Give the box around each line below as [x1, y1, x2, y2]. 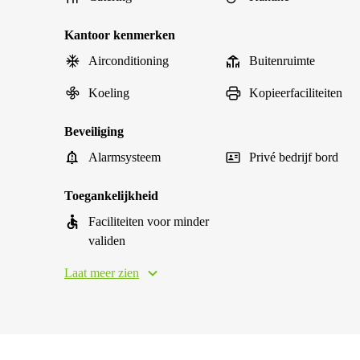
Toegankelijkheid [64, 189, 158, 202]
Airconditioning [88, 54, 169, 67]
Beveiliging [64, 125, 124, 138]
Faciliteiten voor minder [88, 215, 209, 228]
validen [88, 234, 125, 247]
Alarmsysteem [88, 150, 161, 164]
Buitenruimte [249, 54, 315, 67]
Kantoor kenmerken [64, 28, 175, 42]
